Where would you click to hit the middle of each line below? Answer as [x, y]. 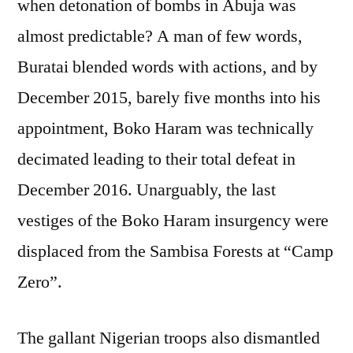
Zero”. [40, 282]
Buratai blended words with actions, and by [167, 67]
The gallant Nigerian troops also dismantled [169, 338]
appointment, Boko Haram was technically [165, 128]
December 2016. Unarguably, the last [147, 190]
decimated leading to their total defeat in [156, 159]
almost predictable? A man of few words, [160, 36]
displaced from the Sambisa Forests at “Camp [175, 251]
